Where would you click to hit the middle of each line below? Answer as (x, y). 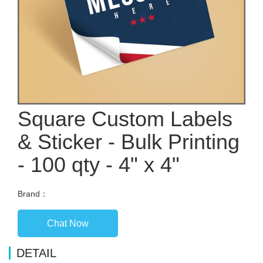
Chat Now (68, 223)
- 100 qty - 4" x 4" (99, 164)
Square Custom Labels (125, 119)
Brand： (33, 193)
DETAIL (36, 253)
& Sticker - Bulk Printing (129, 141)
